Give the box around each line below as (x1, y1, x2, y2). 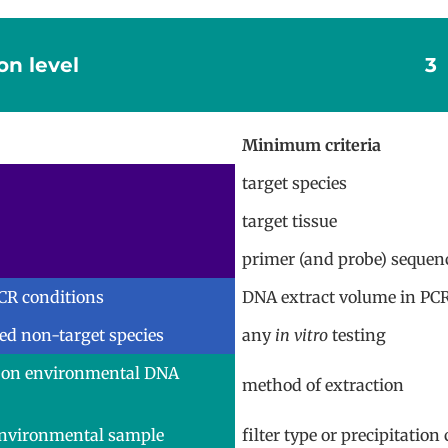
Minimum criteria (241, 134, 381, 155)
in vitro (274, 324, 328, 345)
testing (327, 324, 386, 345)
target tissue (241, 210, 337, 231)
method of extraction (241, 374, 404, 395)
